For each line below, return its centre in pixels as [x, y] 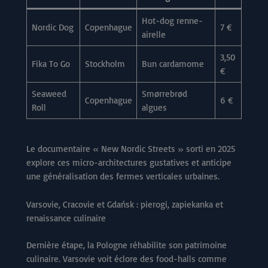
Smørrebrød [164, 94]
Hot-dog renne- [172, 21]
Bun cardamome [173, 64]
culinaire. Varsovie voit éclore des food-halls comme [127, 259]
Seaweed [49, 94]
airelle [153, 35]
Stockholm [105, 64]
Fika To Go [51, 64]
